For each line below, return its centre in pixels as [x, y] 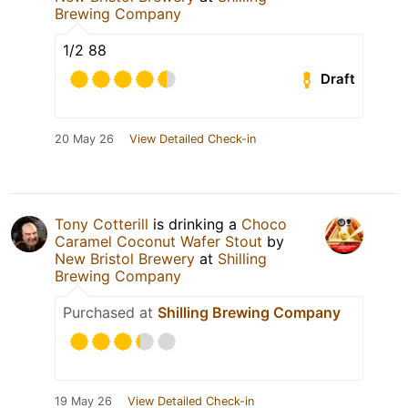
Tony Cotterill [102, 224]
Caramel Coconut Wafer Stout [158, 241]
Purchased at [110, 312]
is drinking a [195, 224]
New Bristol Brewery [125, 258]
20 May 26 [84, 138]
